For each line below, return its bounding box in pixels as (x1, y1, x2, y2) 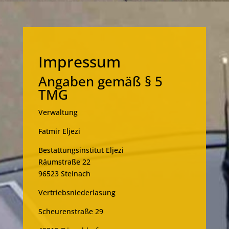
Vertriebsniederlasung (38, 188, 116, 198)
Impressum (38, 51, 121, 73)
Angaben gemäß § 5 (38, 72, 163, 91)
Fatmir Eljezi (38, 126, 80, 136)
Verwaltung (38, 107, 78, 118)
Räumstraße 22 (38, 157, 90, 167)
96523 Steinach (38, 169, 90, 179)
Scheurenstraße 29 (38, 207, 103, 217)
